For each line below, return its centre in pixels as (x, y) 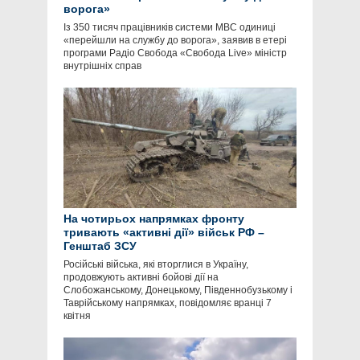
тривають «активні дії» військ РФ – (164, 233)
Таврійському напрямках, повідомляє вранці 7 (168, 303)
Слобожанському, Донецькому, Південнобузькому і (178, 290)
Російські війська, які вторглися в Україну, (156, 265)
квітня (77, 316)
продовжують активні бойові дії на (141, 278)
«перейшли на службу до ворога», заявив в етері (175, 41)
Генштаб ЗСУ (100, 246)
